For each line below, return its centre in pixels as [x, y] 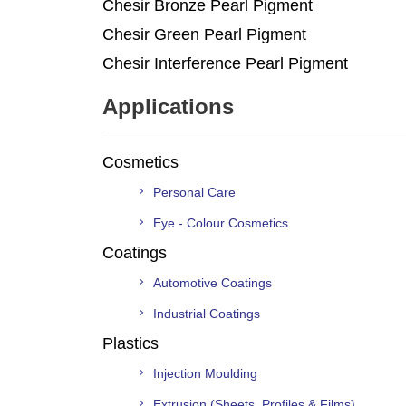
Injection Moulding [205, 373]
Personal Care [194, 192]
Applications [168, 106]
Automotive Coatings [213, 282]
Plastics [130, 343]
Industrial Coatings [207, 313]
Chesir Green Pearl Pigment [204, 34]
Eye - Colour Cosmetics [221, 222]
